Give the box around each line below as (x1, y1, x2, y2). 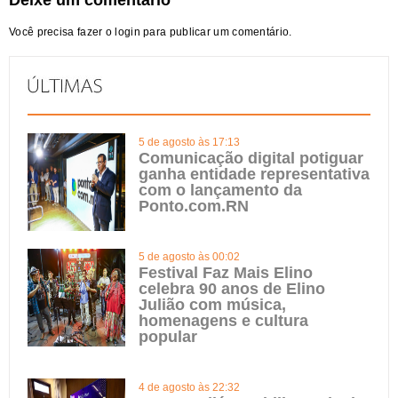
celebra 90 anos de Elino (139, 280, 325, 298)
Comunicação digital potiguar (139, 149, 363, 167)
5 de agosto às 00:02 (139, 251, 240, 263)
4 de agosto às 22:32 (139, 381, 240, 394)
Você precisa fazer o (9, 26, 115, 38)
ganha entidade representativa (139, 165, 370, 183)
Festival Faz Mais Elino (139, 264, 313, 282)
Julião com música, (139, 296, 286, 314)
